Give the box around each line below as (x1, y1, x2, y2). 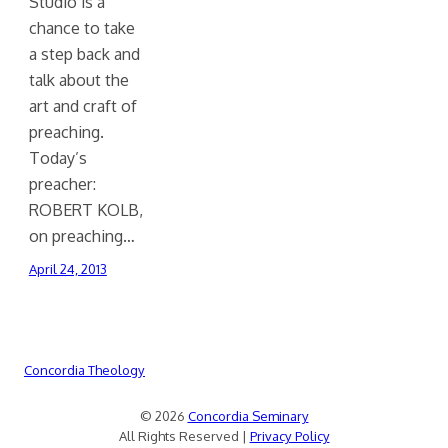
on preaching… (28, 225, 135, 247)
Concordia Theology (24, 362, 145, 379)
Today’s (28, 147, 87, 169)
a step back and (28, 43, 140, 65)
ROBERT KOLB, (28, 199, 143, 221)
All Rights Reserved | (118, 428, 250, 445)
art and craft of (28, 95, 137, 117)
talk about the (28, 69, 129, 91)
